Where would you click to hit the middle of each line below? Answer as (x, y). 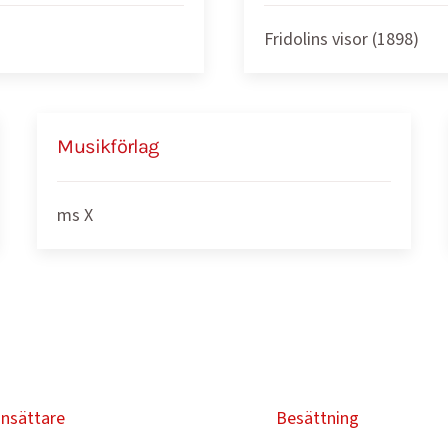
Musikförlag (108, 146)
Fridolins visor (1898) (341, 39)
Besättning (317, 418)
